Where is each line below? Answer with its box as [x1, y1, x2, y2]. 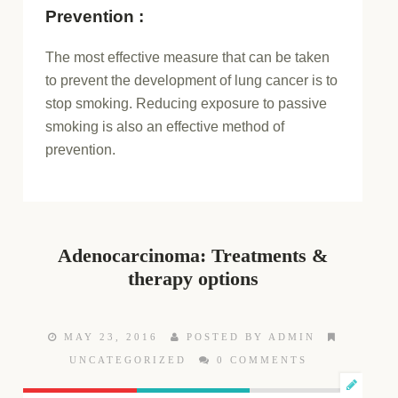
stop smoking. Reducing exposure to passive [45, 95, 328, 111]
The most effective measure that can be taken [45, 49, 330, 65]
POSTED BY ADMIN [181, 331, 316, 343]
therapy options [127, 267, 259, 291]
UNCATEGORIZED [69, 354, 187, 366]
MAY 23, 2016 [59, 331, 159, 343]
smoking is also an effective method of [45, 118, 285, 134]
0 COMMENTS [217, 354, 308, 366]
